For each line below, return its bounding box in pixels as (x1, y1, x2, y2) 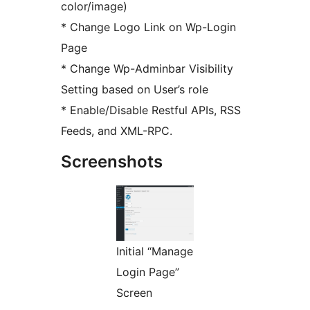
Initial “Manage (116, 244, 193, 258)
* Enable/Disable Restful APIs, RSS (61, 102, 241, 117)
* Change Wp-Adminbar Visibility (61, 61, 233, 75)
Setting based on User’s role (61, 82, 208, 96)
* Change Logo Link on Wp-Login (61, 19, 236, 34)
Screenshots (61, 151, 163, 172)
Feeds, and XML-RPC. (61, 123, 172, 138)
